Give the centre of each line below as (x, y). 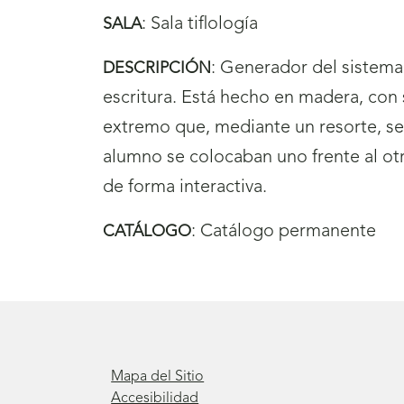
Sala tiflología (204, 24)
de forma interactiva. (185, 187)
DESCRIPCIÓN (157, 68)
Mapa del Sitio (158, 376)
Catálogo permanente (288, 231)
